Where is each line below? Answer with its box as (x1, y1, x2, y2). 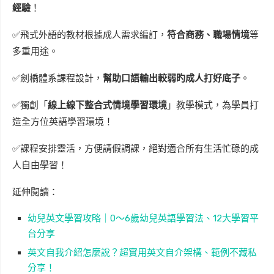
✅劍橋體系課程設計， (12, 72, 103, 84)
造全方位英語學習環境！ (12, 116, 113, 127)
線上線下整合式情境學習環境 (48, 99, 167, 111)
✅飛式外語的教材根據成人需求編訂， (12, 29, 167, 40)
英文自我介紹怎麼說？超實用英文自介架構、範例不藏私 (28, 246, 257, 258)
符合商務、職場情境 (167, 29, 250, 40)
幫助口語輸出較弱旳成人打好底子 (103, 72, 240, 84)
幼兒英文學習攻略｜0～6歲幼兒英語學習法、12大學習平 (28, 212, 259, 224)
